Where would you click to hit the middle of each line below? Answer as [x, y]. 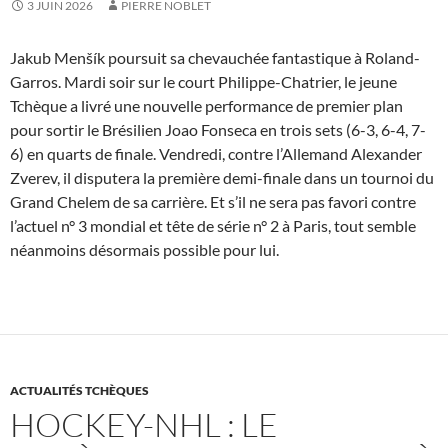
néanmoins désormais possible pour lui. [144, 250]
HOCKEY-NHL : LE [144, 425]
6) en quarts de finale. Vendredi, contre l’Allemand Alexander [216, 154]
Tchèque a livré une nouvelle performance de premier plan [206, 106]
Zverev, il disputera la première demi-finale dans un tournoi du [222, 178]
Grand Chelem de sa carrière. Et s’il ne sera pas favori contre [213, 202]
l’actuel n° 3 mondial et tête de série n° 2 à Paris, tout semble [213, 226]
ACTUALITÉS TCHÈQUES [79, 391]
